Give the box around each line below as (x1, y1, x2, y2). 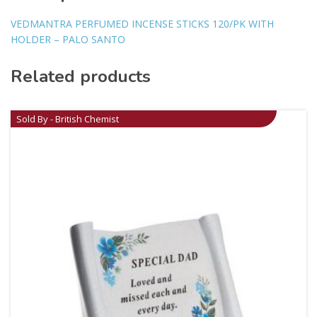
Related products (11, 65, 151, 88)
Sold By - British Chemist (16, 113, 119, 126)
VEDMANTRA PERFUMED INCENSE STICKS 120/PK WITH (11, 17, 274, 31)
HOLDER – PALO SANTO (11, 33, 125, 47)
